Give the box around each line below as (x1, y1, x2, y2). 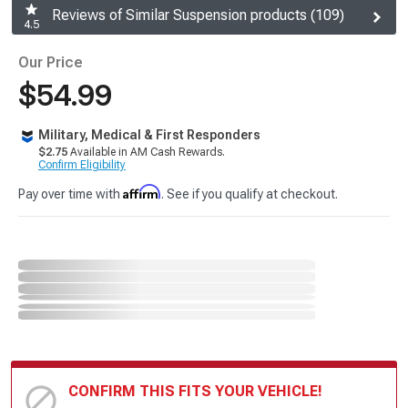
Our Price (18, 54, 83, 71)
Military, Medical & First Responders (38, 127, 260, 142)
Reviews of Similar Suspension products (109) (52, 6, 344, 25)
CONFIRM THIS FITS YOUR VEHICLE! (68, 382, 322, 400)
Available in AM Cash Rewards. (67, 146, 225, 158)
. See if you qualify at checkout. (161, 187, 338, 201)
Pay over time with (18, 187, 123, 201)
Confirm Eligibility (38, 158, 126, 171)
